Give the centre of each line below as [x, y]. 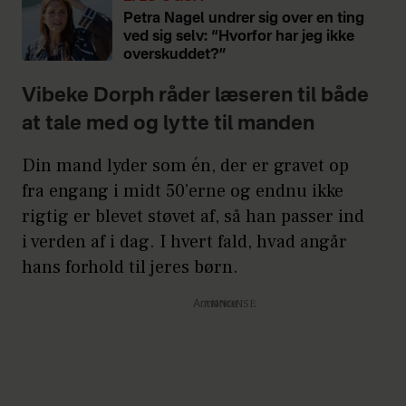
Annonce [215, 305]
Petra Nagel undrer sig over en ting [244, 19]
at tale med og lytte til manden [168, 125]
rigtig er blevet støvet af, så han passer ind [193, 217]
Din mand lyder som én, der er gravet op [185, 166]
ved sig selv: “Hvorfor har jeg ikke [239, 38]
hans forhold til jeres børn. [132, 268]
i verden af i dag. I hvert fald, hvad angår [184, 242]
